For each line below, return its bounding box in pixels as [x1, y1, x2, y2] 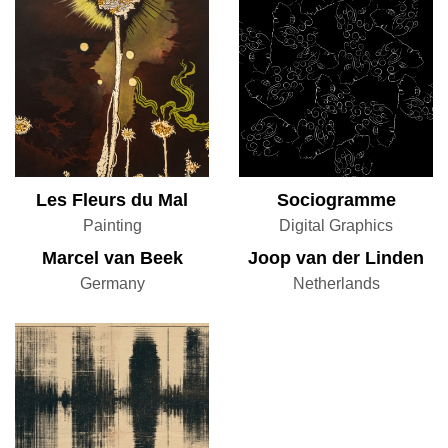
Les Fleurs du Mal [36, 190, 188, 211]
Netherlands [292, 275, 380, 293]
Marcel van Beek [41, 248, 183, 269]
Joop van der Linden [248, 248, 424, 269]
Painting [82, 217, 142, 235]
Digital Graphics [279, 217, 393, 235]
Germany [79, 275, 145, 293]
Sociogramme [276, 190, 396, 211]
